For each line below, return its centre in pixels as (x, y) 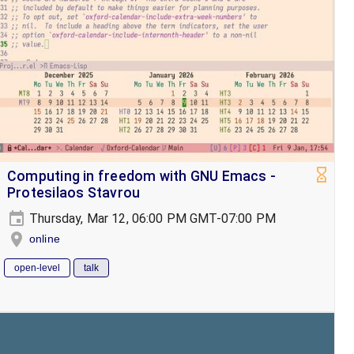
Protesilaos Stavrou (74, 192)
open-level (37, 267)
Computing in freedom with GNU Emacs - (142, 176)
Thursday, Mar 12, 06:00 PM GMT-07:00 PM (151, 218)
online (45, 238)
